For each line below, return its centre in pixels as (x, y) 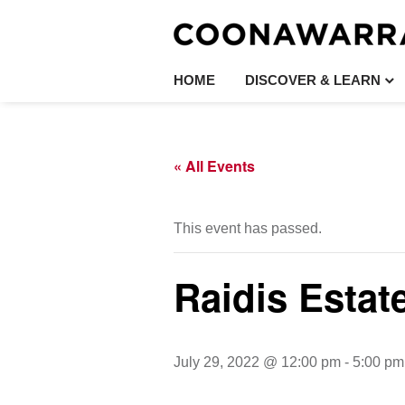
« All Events (214, 166)
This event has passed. (248, 228)
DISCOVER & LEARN (312, 80)
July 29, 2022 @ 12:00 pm (257, 362)
